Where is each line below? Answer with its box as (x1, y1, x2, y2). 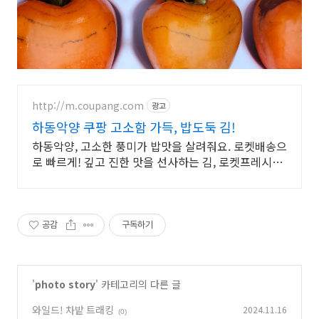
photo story (35, 277, 95, 291)
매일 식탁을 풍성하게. (32, 169, 137, 186)
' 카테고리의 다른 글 (95, 277, 181, 291)
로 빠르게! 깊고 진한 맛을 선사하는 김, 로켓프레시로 (32, 153, 283, 170)
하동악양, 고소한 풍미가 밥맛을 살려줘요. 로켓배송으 (32, 137, 287, 155)
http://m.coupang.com (32, 98, 144, 113)
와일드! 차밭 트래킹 (32, 303, 114, 317)
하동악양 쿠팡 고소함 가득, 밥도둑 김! (32, 117, 236, 136)
